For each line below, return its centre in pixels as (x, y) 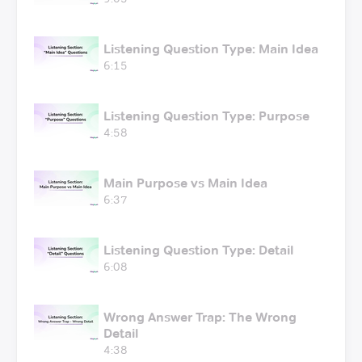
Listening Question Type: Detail (198, 250)
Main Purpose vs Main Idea (185, 183)
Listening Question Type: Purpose (206, 116)
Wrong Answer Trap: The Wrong (200, 317)
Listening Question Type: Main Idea (211, 48)
